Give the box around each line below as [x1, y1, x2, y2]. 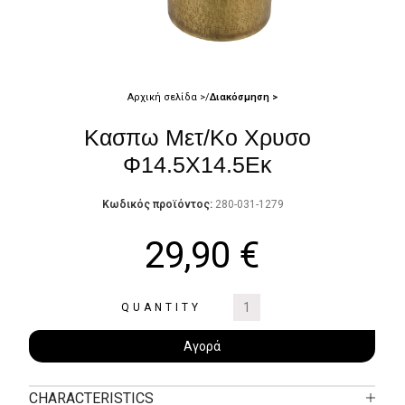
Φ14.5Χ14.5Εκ [123, 152, 272, 177]
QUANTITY [121, 301, 202, 314]
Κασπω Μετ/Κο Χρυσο [84, 125, 311, 150]
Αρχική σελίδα [127, 91, 200, 103]
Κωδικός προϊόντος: [102, 198, 215, 211]
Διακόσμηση [209, 91, 272, 103]
